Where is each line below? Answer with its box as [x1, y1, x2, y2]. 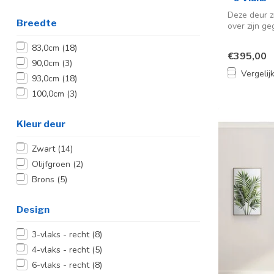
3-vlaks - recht [32, 228, 92, 240]
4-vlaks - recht [32, 243, 92, 256]
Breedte [17, 17, 57, 29]
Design [17, 203, 50, 215]
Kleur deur [17, 117, 65, 130]
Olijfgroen [32, 158, 73, 170]
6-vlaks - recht [32, 259, 92, 271]
